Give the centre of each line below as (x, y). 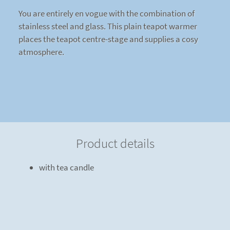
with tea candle (66, 168)
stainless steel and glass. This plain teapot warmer (108, 26)
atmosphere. (41, 52)
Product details (115, 143)
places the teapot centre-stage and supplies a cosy (108, 39)
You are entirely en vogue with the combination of (107, 14)
